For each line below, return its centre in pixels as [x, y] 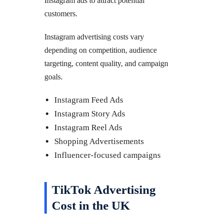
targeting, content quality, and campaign [106, 63]
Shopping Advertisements [99, 141]
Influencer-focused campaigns [108, 155]
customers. [61, 13]
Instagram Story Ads [90, 113]
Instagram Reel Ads [88, 127]
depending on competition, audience [101, 50]
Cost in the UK [91, 205]
